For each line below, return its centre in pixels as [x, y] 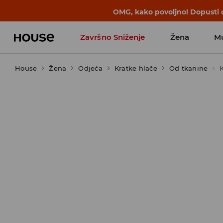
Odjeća [90, 68]
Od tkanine [188, 68]
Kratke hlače [136, 68]
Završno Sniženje [113, 37]
